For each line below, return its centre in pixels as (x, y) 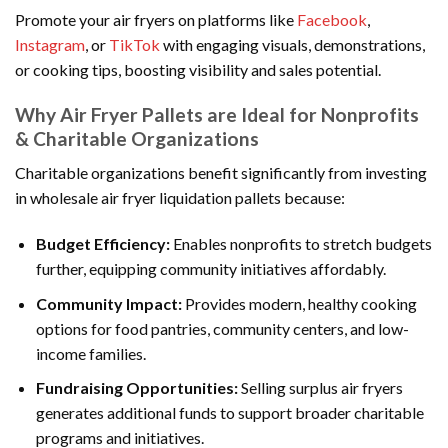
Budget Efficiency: (102, 244)
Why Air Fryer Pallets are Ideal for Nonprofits (217, 114)
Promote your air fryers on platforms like (156, 19)
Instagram (50, 44)
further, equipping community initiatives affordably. (210, 269)
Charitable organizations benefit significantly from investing (221, 173)
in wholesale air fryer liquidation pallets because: (180, 198)
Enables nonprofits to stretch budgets (300, 244)
